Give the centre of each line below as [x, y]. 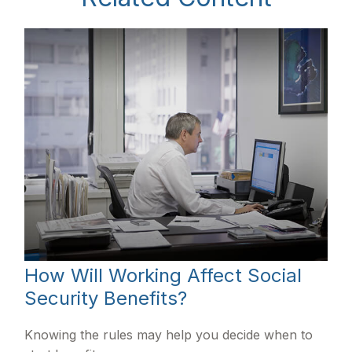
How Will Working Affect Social [163, 275]
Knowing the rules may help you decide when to [169, 334]
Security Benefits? [106, 298]
